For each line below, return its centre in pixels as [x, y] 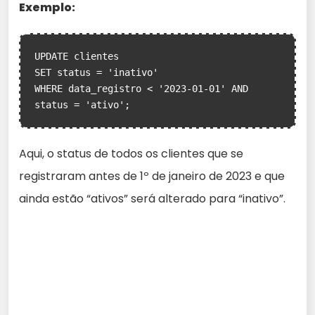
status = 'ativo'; [82, 105]
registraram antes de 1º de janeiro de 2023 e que [152, 176]
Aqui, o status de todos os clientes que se [131, 154]
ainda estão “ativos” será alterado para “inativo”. [152, 199]
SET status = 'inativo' [96, 72]
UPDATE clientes [77, 56]
